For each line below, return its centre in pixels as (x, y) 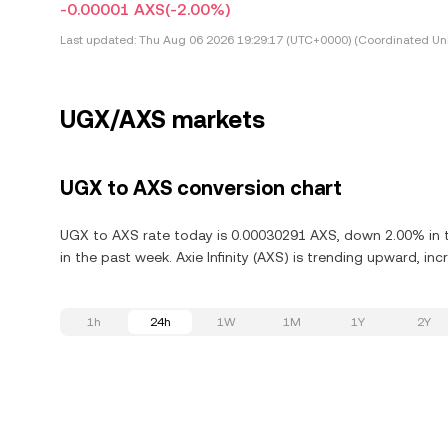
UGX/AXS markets (162, 120)
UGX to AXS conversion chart (201, 188)
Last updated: (98, 40)
